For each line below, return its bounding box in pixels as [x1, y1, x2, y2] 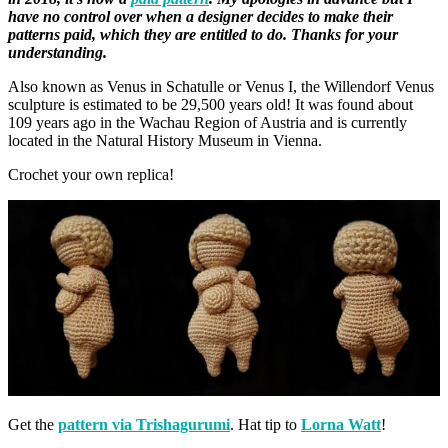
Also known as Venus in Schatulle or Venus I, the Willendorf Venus [8, 78, 434, 96]
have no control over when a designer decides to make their [8, 8, 393, 26]
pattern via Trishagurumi [58, 416, 230, 434]
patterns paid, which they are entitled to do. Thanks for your [8, 26, 398, 44]
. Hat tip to [230, 416, 301, 434]
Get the [8, 416, 58, 434]
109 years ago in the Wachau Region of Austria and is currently [8, 114, 407, 132]
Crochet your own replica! [8, 166, 174, 184]
